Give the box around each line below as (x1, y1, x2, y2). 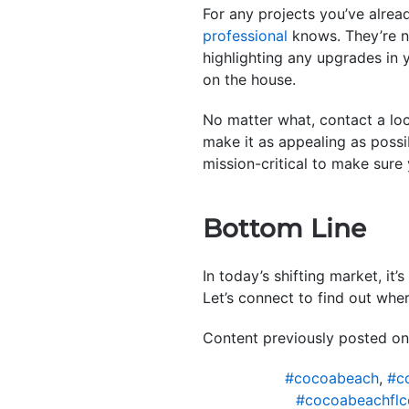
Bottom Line (203, 213, 366, 245)
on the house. (203, 70, 296, 89)
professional (203, 26, 288, 46)
